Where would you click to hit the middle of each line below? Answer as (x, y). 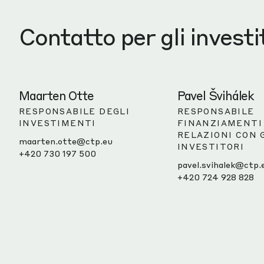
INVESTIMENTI (57, 123)
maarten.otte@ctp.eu (66, 141)
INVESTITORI (211, 146)
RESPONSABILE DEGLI (75, 111)
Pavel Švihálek (216, 95)
